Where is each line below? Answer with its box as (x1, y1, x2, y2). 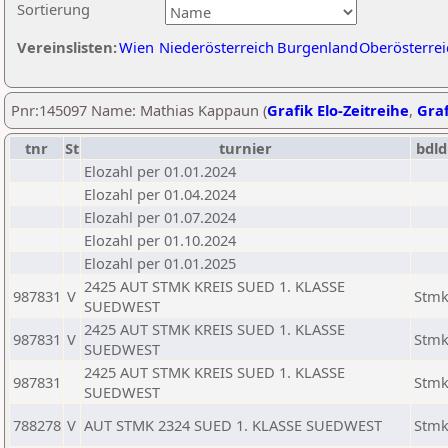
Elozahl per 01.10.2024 (84, 230, 236, 250)
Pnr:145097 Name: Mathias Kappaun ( (11, 100, 267, 120)
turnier (219, 138, 272, 158)
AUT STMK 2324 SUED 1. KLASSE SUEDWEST (84, 415, 382, 435)
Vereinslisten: (17, 37, 117, 57)
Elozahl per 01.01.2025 (84, 253, 236, 273)
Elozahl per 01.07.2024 (84, 207, 236, 227)
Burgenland (277, 37, 358, 57)
